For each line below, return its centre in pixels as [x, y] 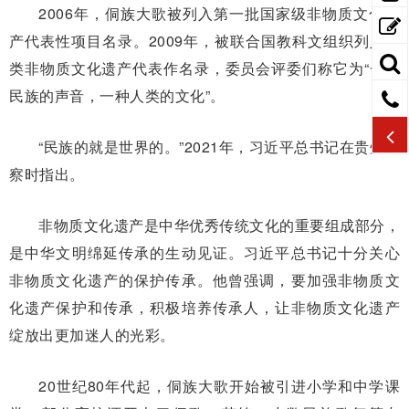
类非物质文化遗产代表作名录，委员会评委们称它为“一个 [204, 68]
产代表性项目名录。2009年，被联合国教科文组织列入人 [204, 40]
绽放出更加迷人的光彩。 [92, 334]
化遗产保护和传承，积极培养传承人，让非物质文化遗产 [204, 307]
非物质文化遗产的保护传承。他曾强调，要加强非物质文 [204, 279]
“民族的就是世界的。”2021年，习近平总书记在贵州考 [219, 146]
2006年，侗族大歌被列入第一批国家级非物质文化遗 [219, 13]
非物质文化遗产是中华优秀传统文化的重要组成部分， [219, 225]
